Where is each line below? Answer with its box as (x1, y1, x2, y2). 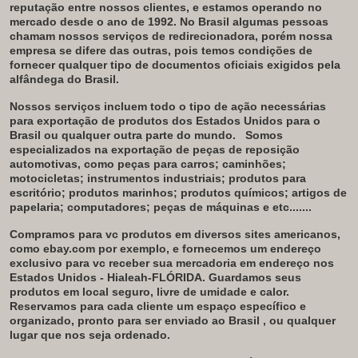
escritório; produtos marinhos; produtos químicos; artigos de (10, 185, 347, 199)
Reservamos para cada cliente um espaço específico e (10, 299, 306, 312)
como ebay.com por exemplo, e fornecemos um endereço (10, 241, 321, 255)
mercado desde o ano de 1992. (10, 14, 177, 28)
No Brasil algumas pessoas (180, 14, 328, 28)
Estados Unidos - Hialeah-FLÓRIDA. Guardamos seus (10, 270, 301, 284)
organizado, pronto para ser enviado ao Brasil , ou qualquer (10, 313, 336, 327)
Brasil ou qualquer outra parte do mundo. (10, 128, 242, 141)
